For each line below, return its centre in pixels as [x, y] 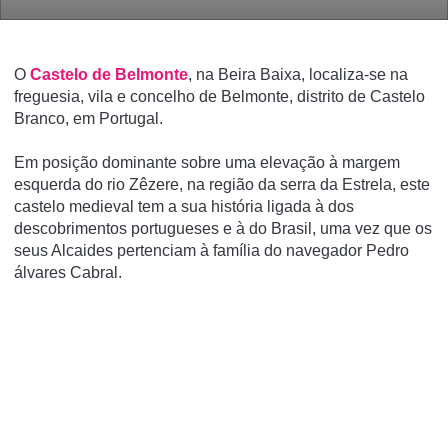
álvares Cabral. [68, 272]
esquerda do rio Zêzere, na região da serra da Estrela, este [222, 184]
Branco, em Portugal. [88, 118]
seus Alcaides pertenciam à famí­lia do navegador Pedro [211, 250]
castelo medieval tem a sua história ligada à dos [184, 206]
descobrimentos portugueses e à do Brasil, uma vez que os [223, 228]
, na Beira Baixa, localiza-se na [298, 74]
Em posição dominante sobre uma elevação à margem [207, 162]
